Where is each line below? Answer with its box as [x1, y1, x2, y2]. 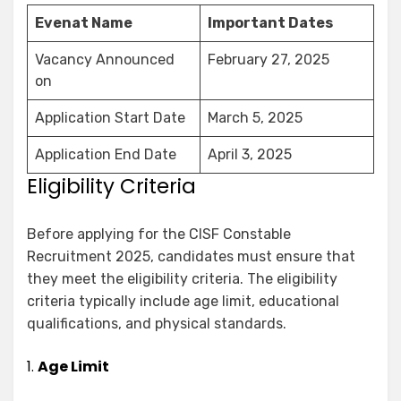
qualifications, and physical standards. [27, 315, 286, 333]
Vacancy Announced [35, 51, 175, 69]
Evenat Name [35, 14, 132, 32]
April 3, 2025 [208, 146, 292, 164]
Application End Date [35, 146, 176, 164]
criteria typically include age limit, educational [27, 293, 339, 311]
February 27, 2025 [208, 51, 329, 69]
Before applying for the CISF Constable [27, 226, 291, 243]
